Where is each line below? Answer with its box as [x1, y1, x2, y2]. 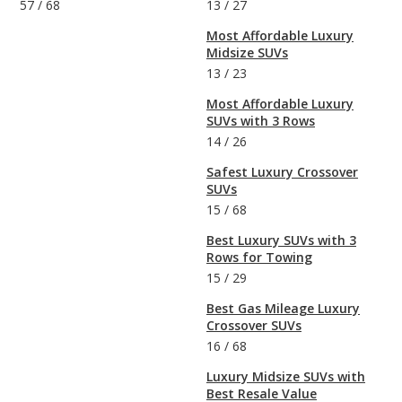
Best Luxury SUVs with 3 [206, 231, 356, 249]
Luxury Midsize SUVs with [206, 367, 365, 385]
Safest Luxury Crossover [206, 162, 358, 180]
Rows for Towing [206, 248, 312, 266]
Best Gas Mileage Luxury [206, 299, 360, 317]
